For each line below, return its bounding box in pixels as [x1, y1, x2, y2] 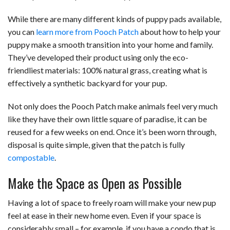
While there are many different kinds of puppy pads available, [8, 13, 221, 24]
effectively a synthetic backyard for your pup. [8, 78, 167, 88]
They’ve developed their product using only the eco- [8, 52, 188, 62]
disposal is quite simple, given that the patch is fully [8, 139, 185, 149]
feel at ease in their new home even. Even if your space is [8, 210, 201, 220]
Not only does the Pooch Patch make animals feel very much [8, 101, 218, 111]
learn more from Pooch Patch [36, 26, 139, 36]
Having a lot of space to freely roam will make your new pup [8, 197, 216, 207]
